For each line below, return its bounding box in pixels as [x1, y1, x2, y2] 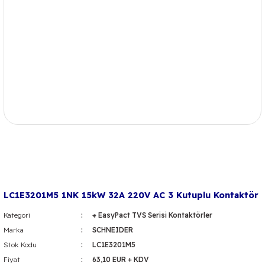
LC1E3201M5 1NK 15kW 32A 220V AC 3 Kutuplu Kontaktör [4, 190, 258, 201]
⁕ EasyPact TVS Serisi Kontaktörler [92, 211, 212, 219]
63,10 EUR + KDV [92, 255, 149, 264]
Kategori [4, 211, 30, 219]
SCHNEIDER [92, 225, 133, 234]
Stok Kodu [4, 240, 37, 249]
